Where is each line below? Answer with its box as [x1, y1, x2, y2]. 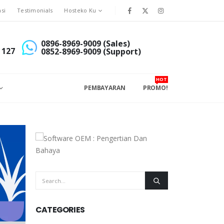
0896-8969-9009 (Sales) [40, 38, 130, 49]
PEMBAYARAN [83, 83, 125, 92]
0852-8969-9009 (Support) [40, 46, 141, 57]
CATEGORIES [35, 204, 84, 215]
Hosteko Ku [64, 6, 96, 14]
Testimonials [17, 6, 53, 14]
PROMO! [142, 83, 168, 92]
